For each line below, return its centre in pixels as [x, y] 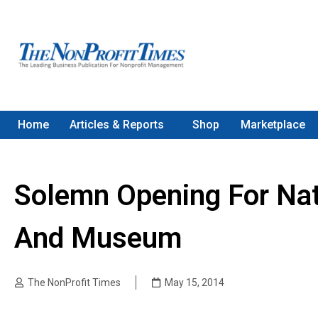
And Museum [98, 238]
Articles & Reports [117, 125]
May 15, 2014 [194, 283]
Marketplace [273, 125]
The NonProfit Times [74, 283]
